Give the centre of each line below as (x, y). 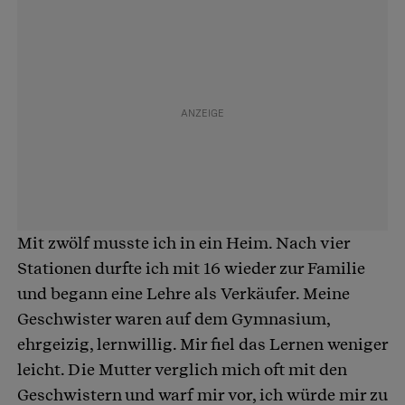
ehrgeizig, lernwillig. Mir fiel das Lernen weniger (202, 344)
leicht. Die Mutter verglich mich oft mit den (182, 369)
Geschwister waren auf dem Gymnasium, (174, 318)
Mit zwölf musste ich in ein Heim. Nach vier (184, 242)
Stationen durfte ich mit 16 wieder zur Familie (191, 268)
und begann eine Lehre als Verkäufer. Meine (184, 293)
